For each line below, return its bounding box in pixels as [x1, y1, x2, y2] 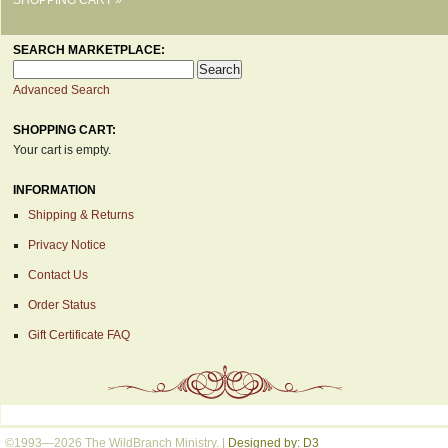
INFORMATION [13, 182, 96, 197]
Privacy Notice [28, 237, 106, 252]
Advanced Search [13, 82, 110, 97]
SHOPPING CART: [13, 122, 116, 137]
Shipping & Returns [28, 207, 134, 222]
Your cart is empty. [13, 142, 111, 157]
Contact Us [28, 267, 88, 282]
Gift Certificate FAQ [28, 327, 130, 342]
